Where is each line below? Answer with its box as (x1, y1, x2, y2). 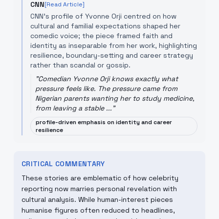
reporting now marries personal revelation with (22, 184, 177, 193)
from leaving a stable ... (35, 104, 112, 112)
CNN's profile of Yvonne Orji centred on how (30, 12, 176, 21)
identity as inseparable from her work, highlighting (30, 41, 197, 50)
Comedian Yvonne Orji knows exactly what (38, 74, 178, 83)
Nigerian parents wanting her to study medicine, (35, 94, 195, 103)
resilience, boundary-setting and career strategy (30, 51, 193, 60)
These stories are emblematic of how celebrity (22, 174, 178, 182)
